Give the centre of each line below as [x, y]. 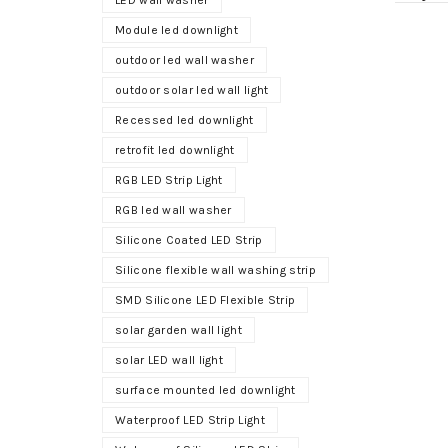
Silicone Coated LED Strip [189, 240]
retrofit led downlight [175, 150]
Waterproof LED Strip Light [190, 420]
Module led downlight [176, 30]
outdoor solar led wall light [192, 90]
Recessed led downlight [184, 120]
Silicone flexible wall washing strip [215, 270]
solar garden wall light [178, 330]
